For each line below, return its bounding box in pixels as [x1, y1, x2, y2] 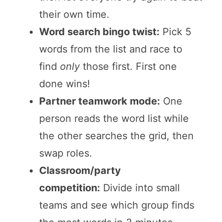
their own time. [39, 8, 110, 20]
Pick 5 [159, 25, 191, 38]
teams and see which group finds [39, 199, 194, 211]
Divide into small [100, 181, 180, 194]
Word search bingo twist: [39, 25, 160, 38]
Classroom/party [39, 164, 121, 176]
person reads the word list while [39, 112, 189, 124]
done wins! [39, 77, 90, 90]
